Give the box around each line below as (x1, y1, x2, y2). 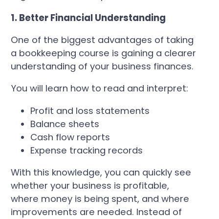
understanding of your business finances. (11, 60, 194, 72)
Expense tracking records (30, 144, 143, 156)
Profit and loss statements (30, 104, 150, 117)
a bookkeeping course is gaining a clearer (11, 47, 197, 59)
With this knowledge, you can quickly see (11, 166, 192, 179)
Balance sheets (30, 117, 100, 130)
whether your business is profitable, (11, 179, 170, 192)
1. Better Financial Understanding (11, 11, 166, 24)
